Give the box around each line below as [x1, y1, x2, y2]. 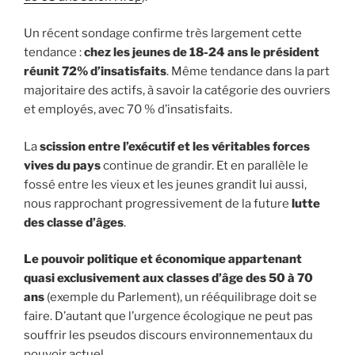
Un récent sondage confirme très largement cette [24, 26, 302, 41]
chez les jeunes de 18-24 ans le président [84, 45, 319, 60]
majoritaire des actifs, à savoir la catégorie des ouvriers [24, 83, 330, 98]
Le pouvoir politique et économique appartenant [24, 252, 302, 267]
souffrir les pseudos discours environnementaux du [24, 328, 313, 343]
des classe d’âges [24, 215, 124, 230]
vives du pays [24, 158, 101, 173]
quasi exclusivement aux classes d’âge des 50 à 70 [24, 271, 313, 286]
